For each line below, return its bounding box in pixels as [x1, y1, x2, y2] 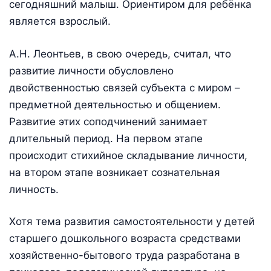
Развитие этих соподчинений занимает [9, 115, 207, 128]
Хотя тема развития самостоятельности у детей [9, 215, 255, 228]
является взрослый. [9, 15, 111, 27]
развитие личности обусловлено [9, 64, 174, 77]
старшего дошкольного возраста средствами [9, 232, 241, 245]
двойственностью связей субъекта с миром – [9, 81, 240, 94]
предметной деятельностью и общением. [9, 98, 221, 111]
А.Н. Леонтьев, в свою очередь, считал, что [9, 47, 231, 60]
